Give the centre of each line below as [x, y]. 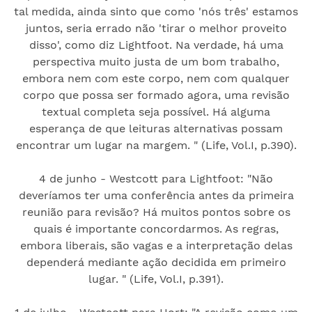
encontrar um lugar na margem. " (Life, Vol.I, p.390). [156, 145]
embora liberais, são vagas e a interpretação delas [156, 245]
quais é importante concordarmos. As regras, [156, 228]
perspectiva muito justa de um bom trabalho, [156, 61]
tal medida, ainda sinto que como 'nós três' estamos [156, 11]
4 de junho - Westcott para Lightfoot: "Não [156, 178]
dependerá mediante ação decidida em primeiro [156, 262]
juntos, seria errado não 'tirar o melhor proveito [156, 28]
